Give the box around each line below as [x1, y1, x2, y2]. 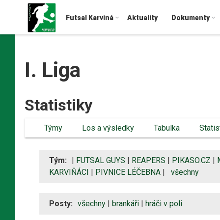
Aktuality [127, 14, 158, 22]
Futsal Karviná [66, 14, 113, 22]
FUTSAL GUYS [76, 155, 125, 165]
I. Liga [25, 57, 81, 82]
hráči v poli [145, 198, 182, 208]
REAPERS [132, 155, 165, 165]
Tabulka [154, 123, 180, 133]
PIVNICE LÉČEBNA [95, 167, 161, 177]
